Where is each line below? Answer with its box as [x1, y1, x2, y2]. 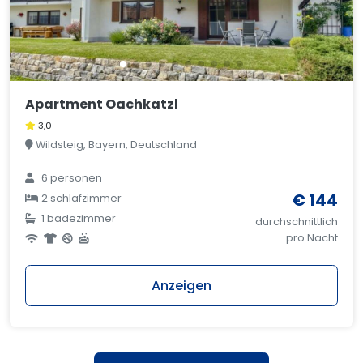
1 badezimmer [39, 211, 117, 225]
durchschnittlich [254, 214, 338, 228]
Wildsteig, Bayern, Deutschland [33, 137, 198, 152]
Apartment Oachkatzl [25, 94, 179, 113]
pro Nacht [285, 230, 338, 245]
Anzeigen [152, 276, 211, 296]
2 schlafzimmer [39, 190, 122, 205]
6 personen [39, 170, 103, 185]
